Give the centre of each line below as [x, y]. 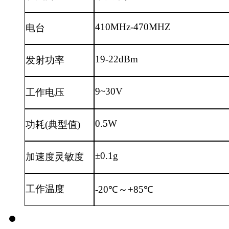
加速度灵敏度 [55, 157]
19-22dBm [117, 59]
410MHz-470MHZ [133, 27]
